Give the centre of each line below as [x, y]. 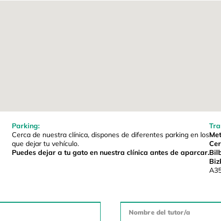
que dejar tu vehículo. [45, 144]
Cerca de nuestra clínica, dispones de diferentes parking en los [110, 135]
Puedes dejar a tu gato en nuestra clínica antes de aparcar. [110, 153]
